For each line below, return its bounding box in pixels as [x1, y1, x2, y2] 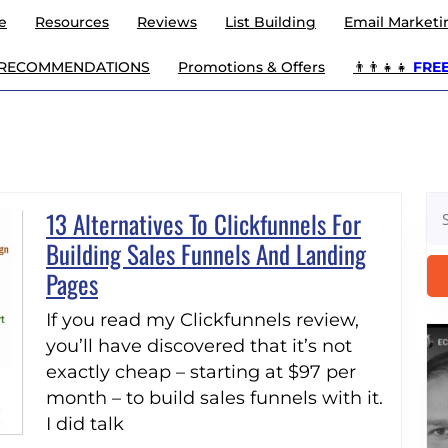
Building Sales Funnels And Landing [46, 235, 366, 272]
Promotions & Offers [178, 58, 325, 76]
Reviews [137, 13, 197, 31]
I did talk [46, 413, 124, 435]
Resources [35, 13, 109, 31]
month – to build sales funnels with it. [46, 387, 383, 409]
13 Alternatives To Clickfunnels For [46, 205, 361, 242]
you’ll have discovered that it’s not [46, 335, 352, 357]
